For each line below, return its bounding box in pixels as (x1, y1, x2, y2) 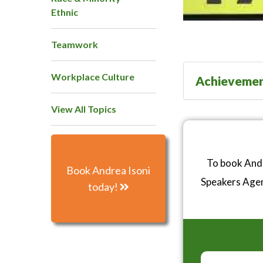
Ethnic (51, 6, 78, 18)
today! (87, 180, 120, 194)
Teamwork (51, 39, 98, 50)
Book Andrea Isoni (66, 164, 150, 177)
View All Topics (51, 103, 116, 115)
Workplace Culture (51, 71, 134, 83)
